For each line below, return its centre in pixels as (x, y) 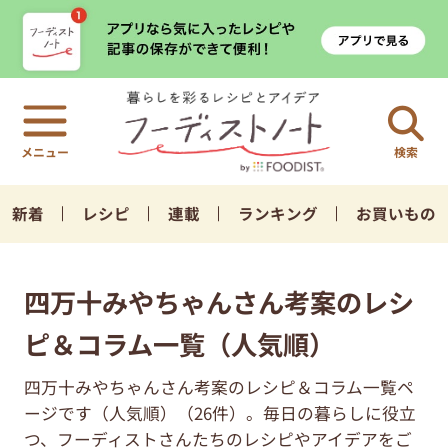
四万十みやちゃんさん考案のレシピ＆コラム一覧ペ (218, 387)
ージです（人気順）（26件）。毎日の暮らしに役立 (219, 413)
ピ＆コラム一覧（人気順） (179, 343)
